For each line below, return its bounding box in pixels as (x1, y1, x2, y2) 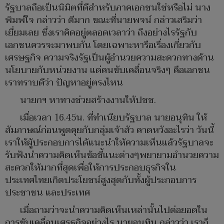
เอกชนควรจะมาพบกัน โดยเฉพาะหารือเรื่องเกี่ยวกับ (5, 37, 201, 53)
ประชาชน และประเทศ (5, 185, 90, 201)
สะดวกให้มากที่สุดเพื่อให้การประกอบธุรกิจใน (5, 160, 176, 176)
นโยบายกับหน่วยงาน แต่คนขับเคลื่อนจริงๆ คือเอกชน (5, 62, 210, 78)
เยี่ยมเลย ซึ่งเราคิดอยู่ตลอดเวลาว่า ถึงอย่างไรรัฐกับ (5, 25, 197, 41)
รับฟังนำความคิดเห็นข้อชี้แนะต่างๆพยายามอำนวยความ (5, 147, 219, 163)
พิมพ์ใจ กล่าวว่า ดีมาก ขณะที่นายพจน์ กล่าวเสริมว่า (5, 12, 202, 28)
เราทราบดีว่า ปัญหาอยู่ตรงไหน (5, 75, 123, 91)
